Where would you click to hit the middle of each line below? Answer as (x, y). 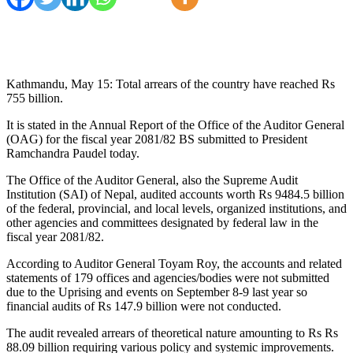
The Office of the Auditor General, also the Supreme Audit (152, 180)
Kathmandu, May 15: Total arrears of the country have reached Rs (171, 84)
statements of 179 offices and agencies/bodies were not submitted (168, 277)
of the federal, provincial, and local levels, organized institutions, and (176, 208)
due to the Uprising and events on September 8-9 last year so (157, 292)
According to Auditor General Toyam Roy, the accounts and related (174, 263)
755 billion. (35, 98)
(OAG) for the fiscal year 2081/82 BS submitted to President (157, 139)
